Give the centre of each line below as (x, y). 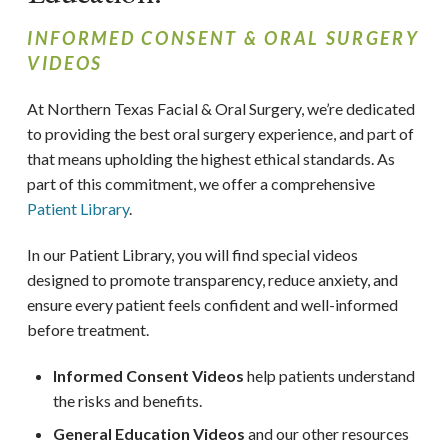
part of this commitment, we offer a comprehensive (200, 183)
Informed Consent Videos (149, 375)
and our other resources (327, 433)
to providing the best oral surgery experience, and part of (220, 133)
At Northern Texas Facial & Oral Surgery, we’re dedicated (220, 108)
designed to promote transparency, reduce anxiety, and (212, 279)
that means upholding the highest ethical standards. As (210, 158)
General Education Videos (149, 433)
